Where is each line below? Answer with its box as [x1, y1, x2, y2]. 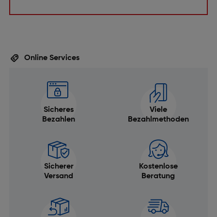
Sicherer [44, 163, 74, 170]
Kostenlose [139, 163, 178, 170]
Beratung [141, 172, 175, 180]
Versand [44, 172, 74, 180]
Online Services [22, 54, 79, 62]
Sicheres [44, 106, 74, 114]
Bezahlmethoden [127, 116, 189, 124]
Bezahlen [42, 116, 76, 124]
